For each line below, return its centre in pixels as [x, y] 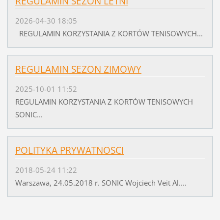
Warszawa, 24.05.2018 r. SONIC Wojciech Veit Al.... [101, 183]
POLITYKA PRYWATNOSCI [69, 150]
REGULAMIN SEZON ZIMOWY [78, 69]
